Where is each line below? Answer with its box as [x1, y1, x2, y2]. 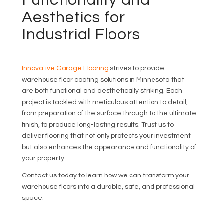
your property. [22, 155, 66, 162]
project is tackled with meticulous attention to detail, [22, 99, 188, 106]
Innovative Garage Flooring [22, 65, 109, 72]
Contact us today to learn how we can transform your [22, 172, 190, 179]
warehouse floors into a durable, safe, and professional [22, 183, 195, 191]
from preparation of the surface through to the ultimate [22, 110, 197, 117]
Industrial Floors [22, 26, 141, 43]
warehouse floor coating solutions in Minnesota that [22, 76, 185, 84]
